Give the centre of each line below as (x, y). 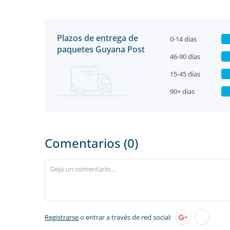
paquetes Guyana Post (101, 49)
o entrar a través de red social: (125, 217)
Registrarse (62, 217)
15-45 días (185, 74)
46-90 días (185, 56)
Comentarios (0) (91, 143)
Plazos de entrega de (98, 38)
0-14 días (183, 39)
